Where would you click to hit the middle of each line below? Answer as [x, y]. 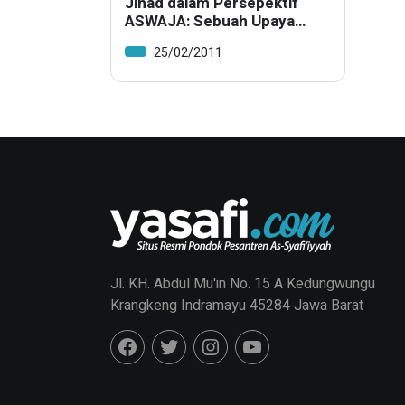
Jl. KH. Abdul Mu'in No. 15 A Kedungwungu [243, 284]
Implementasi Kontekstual [219, 40]
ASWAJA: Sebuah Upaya [210, 22]
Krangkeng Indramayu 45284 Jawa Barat [237, 306]
